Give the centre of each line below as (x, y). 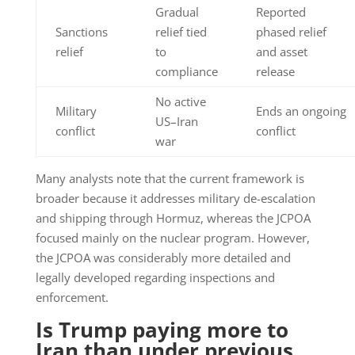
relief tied (181, 32)
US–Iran (176, 122)
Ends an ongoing (301, 111)
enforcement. (72, 298)
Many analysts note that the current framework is (170, 179)
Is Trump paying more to (162, 330)
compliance (186, 72)
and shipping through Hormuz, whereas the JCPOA (173, 218)
